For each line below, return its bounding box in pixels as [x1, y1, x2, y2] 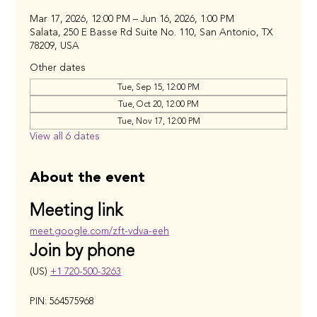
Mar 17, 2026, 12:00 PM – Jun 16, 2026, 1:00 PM [30, 11, 235, 27]
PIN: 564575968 [30, 294, 95, 309]
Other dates [30, 60, 86, 76]
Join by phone [30, 238, 135, 265]
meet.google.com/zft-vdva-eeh [30, 224, 170, 239]
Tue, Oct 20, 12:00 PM [118, 98, 199, 111]
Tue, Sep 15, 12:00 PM [117, 81, 200, 94]
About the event [30, 166, 146, 190]
